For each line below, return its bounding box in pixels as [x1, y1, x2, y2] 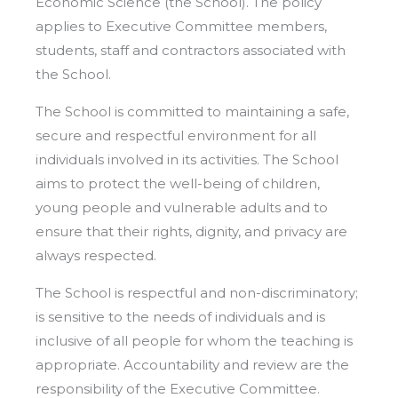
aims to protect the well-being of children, [36, 174, 320, 192]
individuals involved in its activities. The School [36, 150, 338, 168]
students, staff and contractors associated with [36, 41, 346, 59]
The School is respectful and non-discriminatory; [36, 283, 358, 301]
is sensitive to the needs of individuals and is [36, 307, 325, 325]
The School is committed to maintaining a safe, [36, 102, 349, 120]
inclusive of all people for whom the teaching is [36, 331, 353, 349]
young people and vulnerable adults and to [36, 198, 328, 216]
